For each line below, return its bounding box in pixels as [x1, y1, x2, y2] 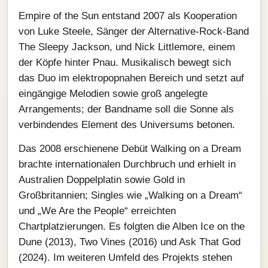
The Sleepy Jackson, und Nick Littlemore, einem [19, 41, 235, 53]
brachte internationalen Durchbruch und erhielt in [19, 159, 236, 170]
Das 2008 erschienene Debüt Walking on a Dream [19, 143, 241, 154]
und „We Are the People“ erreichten [19, 205, 176, 217]
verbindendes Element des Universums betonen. [19, 119, 235, 130]
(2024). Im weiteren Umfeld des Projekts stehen [19, 252, 232, 263]
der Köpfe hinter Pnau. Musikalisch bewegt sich [19, 57, 231, 68]
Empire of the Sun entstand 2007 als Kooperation [19, 10, 237, 22]
